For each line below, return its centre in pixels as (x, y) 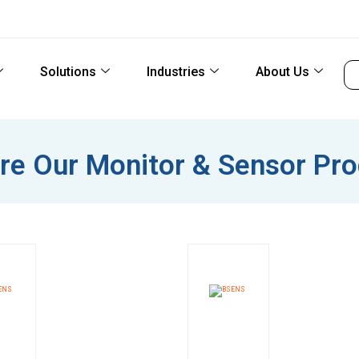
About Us (282, 71)
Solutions (68, 71)
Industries (175, 71)
